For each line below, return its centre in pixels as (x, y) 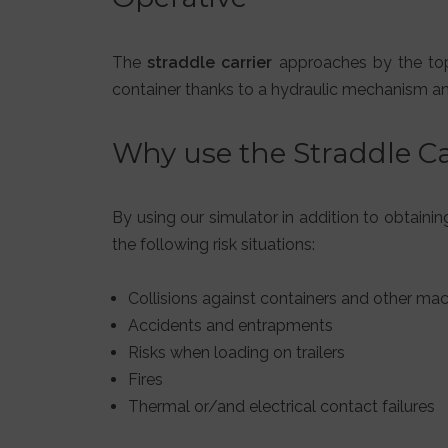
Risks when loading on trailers (236, 353)
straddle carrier (210, 62)
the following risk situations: (213, 244)
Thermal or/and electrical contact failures (281, 407)
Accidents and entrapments (230, 326)
